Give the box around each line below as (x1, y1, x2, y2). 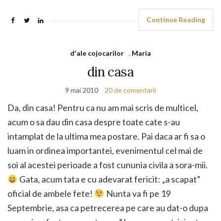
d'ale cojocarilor (70, 49, 124, 57)
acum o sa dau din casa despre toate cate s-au (7, 116, 180, 127)
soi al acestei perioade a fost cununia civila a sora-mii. (7, 159, 208, 170)
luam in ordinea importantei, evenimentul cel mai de (7, 145, 203, 156)
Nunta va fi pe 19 (104, 188, 171, 199)
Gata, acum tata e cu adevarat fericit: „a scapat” (17, 174, 200, 184)
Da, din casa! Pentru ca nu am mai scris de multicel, (7, 102, 198, 113)
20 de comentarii (105, 86, 156, 94)
